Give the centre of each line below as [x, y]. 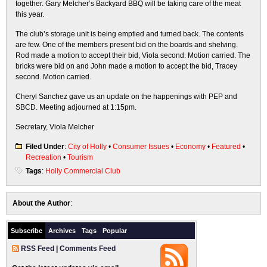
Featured [226, 147]
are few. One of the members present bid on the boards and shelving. [127, 45]
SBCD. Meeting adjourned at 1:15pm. [76, 107]
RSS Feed [38, 249]
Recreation [44, 157]
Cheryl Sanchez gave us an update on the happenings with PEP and [126, 97]
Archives [62, 231]
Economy [190, 147]
